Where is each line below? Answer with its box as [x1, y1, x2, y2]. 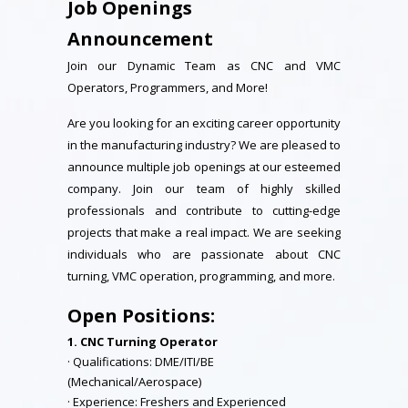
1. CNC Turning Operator [67, 333, 218, 350]
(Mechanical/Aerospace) [67, 373, 201, 390]
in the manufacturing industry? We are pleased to [67, 137, 341, 153]
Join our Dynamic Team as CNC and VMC [67, 57, 341, 74]
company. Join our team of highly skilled [67, 180, 341, 197]
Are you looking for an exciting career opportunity [67, 115, 341, 131]
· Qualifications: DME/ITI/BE [67, 353, 214, 370]
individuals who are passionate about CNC [67, 246, 341, 262]
